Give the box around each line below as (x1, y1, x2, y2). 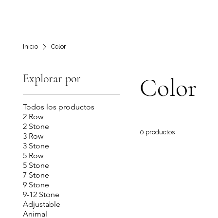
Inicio (22, 43, 38, 50)
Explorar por (22, 72, 81, 86)
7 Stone (22, 170, 49, 180)
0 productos (139, 128, 175, 136)
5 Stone (22, 161, 49, 170)
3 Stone (22, 141, 49, 150)
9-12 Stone (22, 190, 59, 199)
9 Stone (22, 180, 49, 189)
